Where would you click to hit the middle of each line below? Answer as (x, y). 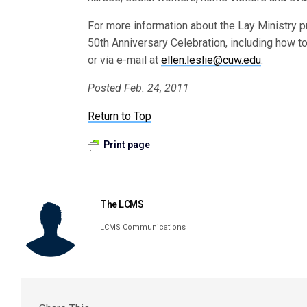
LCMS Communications (143, 227)
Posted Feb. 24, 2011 (139, 88)
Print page (127, 145)
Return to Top (120, 116)
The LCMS (122, 204)
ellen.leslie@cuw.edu (211, 60)
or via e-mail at (125, 60)
